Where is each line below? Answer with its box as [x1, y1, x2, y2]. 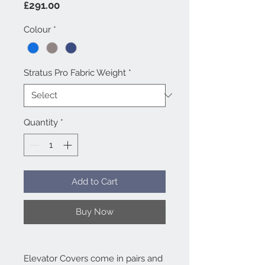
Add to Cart [72, 176, 118, 188]
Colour [24, 24, 51, 35]
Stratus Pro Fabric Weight [24, 67, 126, 78]
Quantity [24, 117, 58, 128]
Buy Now [76, 206, 114, 218]
